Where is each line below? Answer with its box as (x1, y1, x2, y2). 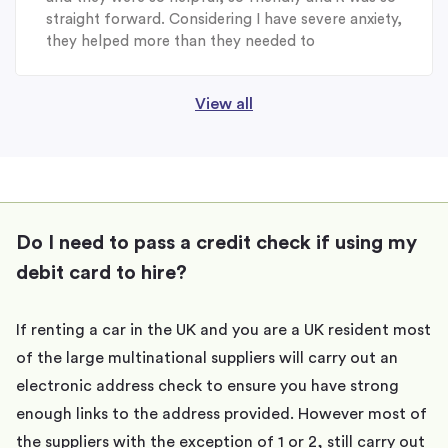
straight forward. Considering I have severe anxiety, (46, 12, 402, 28)
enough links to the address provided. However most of (16, 406, 427, 423)
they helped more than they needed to (46, 34, 315, 50)
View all (195, 96, 253, 113)
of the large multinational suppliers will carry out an (16, 350, 398, 367)
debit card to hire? (16, 263, 187, 284)
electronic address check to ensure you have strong (16, 378, 399, 395)
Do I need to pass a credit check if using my (16, 233, 417, 254)
